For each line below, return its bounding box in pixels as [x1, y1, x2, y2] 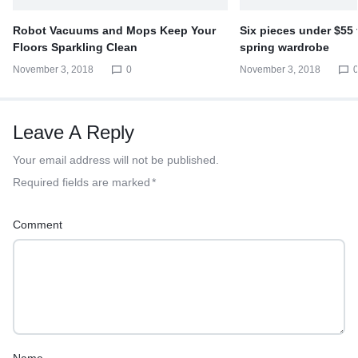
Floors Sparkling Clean [13, 41, 137, 54]
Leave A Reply [13, 121, 134, 144]
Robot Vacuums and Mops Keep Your [13, 24, 216, 38]
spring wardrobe [240, 41, 330, 54]
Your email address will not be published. [13, 153, 219, 167]
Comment [13, 218, 62, 232]
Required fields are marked [13, 176, 150, 189]
